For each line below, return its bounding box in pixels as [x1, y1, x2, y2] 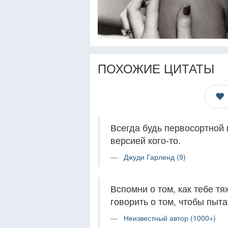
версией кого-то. [110, 134, 181, 147]
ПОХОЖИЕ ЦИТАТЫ [98, 59, 214, 77]
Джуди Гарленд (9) [124, 152, 186, 162]
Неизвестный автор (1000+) [124, 213, 216, 223]
